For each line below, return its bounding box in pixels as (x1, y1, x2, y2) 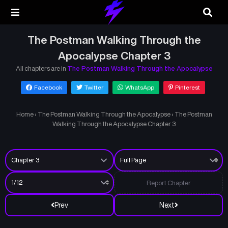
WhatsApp (125, 84, 154, 91)
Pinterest (175, 84, 200, 91)
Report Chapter (146, 179, 191, 186)
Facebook (34, 84, 62, 91)
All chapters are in (15, 65, 67, 72)
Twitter (84, 84, 103, 91)
